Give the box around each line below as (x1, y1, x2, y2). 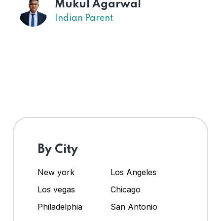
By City (37, 143, 78, 156)
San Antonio (110, 201, 157, 212)
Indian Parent (55, 13, 113, 23)
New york (37, 167, 74, 177)
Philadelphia (37, 201, 82, 212)
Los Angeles (110, 167, 156, 177)
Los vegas (37, 184, 75, 194)
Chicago (110, 184, 141, 194)
